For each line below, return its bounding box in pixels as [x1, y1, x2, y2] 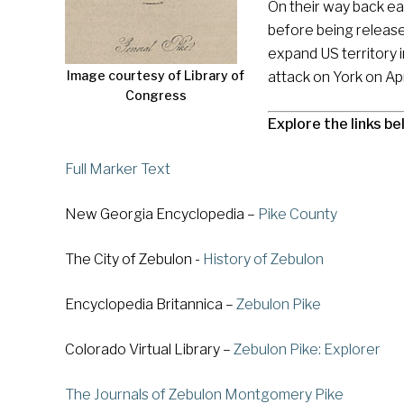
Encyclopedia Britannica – [65, 296, 236, 313]
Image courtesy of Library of [67, 68, 244, 84]
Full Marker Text [65, 161, 170, 178]
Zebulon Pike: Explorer [234, 341, 381, 358]
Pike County [258, 206, 337, 223]
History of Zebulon [203, 251, 324, 268]
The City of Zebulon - [65, 251, 203, 268]
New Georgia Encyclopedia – [65, 206, 258, 223]
